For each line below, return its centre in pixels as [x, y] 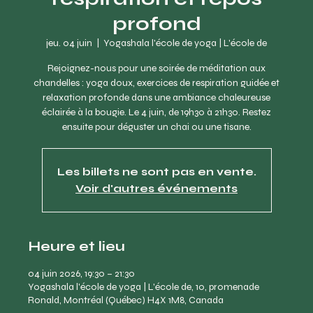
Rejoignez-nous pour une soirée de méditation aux [156, 68]
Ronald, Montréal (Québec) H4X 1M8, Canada [126, 300]
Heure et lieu [77, 246]
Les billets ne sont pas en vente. [156, 172]
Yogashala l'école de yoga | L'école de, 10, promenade [144, 287]
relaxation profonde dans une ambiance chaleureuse [156, 97]
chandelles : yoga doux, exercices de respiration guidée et [156, 83]
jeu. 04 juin [69, 43]
